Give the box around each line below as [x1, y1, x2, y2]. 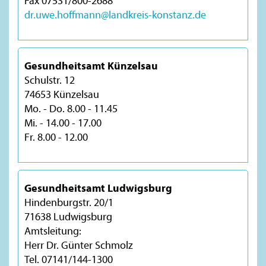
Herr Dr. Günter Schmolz [24, 237, 133, 252]
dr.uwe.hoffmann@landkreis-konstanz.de [24, 7, 206, 21]
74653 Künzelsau [24, 87, 99, 101]
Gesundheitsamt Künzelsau [24, 58, 158, 72]
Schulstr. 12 [24, 72, 75, 87]
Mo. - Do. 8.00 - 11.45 [24, 101, 118, 115]
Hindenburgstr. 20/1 [24, 195, 113, 209]
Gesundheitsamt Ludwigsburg [24, 180, 172, 195]
